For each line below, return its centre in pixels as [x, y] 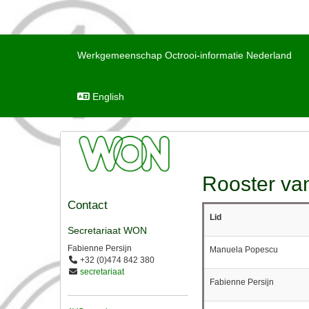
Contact [88, 205]
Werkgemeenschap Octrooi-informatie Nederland [185, 55]
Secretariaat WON [107, 230]
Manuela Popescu [243, 250]
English [107, 97]
